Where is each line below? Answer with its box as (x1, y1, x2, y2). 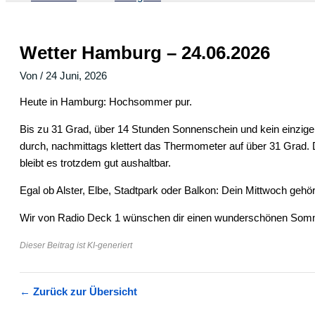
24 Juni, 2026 (46, 70, 107, 82)
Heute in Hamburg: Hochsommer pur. (20, 96, 192, 108)
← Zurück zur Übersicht (20, 285, 137, 298)
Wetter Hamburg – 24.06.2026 (20, 42, 270, 64)
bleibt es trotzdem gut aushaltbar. (20, 157, 171, 169)
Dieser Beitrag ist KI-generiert (20, 240, 132, 250)
